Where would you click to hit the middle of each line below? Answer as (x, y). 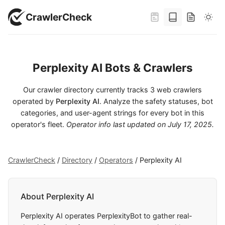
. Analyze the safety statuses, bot (156, 101)
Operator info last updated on (117, 124)
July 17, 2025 (190, 124)
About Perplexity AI (57, 196)
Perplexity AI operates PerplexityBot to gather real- (106, 216)
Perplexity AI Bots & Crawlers (113, 68)
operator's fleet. (39, 124)
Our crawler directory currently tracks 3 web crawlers (113, 90)
